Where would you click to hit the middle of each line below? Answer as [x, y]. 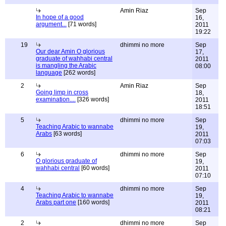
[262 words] [79, 73]
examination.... [56, 99]
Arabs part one [56, 202]
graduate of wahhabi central [74, 59]
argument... [51, 24]
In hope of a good [60, 17]
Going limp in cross [62, 92]
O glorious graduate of [66, 161]
